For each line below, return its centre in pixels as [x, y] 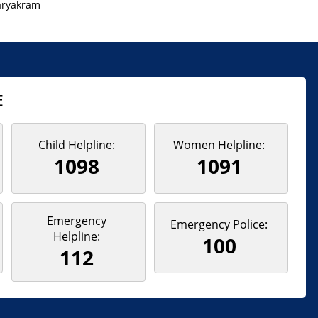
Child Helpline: [76, 145]
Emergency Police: [219, 225]
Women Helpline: [219, 145]
